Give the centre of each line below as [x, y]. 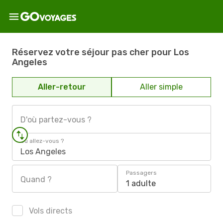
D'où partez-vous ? [56, 120]
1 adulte [141, 183]
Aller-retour [62, 87]
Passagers [141, 173]
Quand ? [36, 179]
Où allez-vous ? [42, 141]
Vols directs [50, 211]
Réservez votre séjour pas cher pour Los [101, 52]
